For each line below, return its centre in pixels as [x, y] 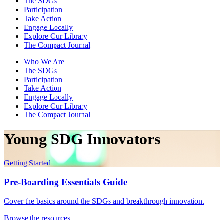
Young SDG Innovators [82, 139]
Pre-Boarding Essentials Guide [66, 182]
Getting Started [27, 163]
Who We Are [44, 62]
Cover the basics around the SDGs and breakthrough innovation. [104, 201]
